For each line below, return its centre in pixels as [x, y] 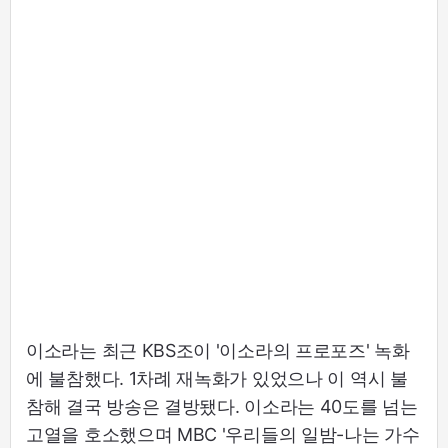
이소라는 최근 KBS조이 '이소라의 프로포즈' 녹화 [218, 351]
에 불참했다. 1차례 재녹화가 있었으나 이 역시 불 [217, 379]
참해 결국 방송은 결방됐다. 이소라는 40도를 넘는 [222, 407]
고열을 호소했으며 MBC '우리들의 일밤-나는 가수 [223, 435]
